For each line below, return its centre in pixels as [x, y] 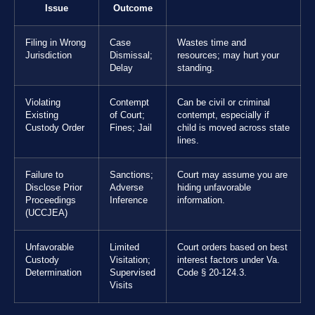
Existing [42, 115]
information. [201, 200]
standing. [196, 68]
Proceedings [51, 200]
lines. [188, 140]
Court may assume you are [232, 175]
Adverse [127, 187]
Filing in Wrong [56, 43]
